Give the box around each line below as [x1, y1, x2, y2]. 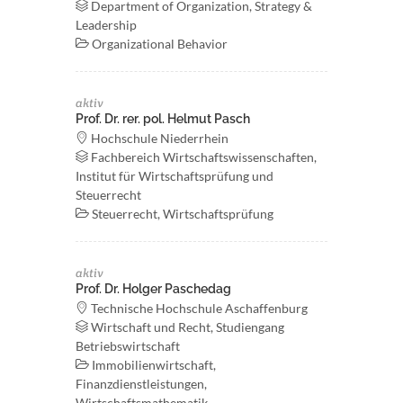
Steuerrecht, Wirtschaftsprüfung [89, 206, 273, 221]
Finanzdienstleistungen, [76, 376, 207, 391]
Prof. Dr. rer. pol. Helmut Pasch [76, 112, 250, 126]
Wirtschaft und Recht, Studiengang [88, 319, 284, 335]
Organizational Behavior [89, 36, 228, 51]
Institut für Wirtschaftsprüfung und [76, 168, 273, 184]
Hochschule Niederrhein [88, 130, 228, 146]
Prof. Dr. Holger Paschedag [76, 282, 231, 296]
